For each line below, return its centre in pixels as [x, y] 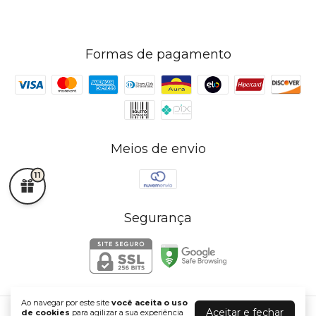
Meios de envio [158, 149]
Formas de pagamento [158, 55]
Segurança [158, 218]
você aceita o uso [150, 303]
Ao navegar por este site [66, 303]
